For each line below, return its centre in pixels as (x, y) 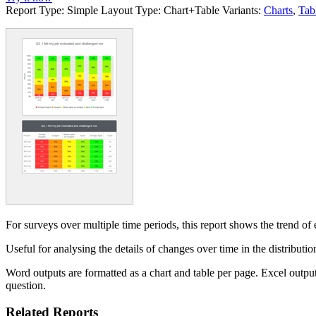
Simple (83, 10)
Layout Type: (131, 10)
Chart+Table (192, 10)
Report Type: (35, 10)
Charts (278, 10)
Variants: (242, 10)
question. (26, 285)
